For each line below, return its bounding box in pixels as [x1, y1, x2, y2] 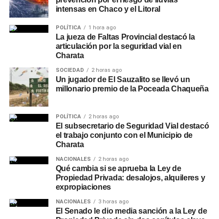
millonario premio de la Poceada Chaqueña [55, 85, 209, 93]
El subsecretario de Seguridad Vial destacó [55, 122, 209, 130]
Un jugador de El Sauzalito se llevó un [55, 75, 190, 84]
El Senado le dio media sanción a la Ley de [55, 207, 207, 215]
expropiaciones [55, 183, 111, 191]
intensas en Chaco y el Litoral [55, 5, 161, 13]
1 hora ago [88, 24, 116, 31]
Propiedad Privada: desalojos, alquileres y [55, 174, 205, 182]
